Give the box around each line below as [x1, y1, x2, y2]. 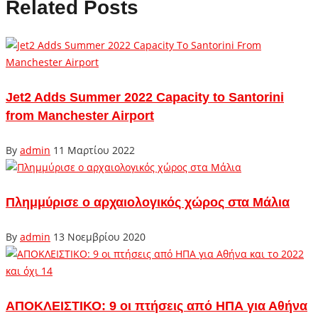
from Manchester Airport [6, 108, 154, 123]
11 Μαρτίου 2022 [53, 143, 135, 157]
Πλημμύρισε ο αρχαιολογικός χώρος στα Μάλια [6, 194, 290, 209]
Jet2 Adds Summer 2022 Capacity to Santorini [6, 89, 284, 104]
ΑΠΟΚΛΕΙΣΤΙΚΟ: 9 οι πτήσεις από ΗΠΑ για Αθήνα [6, 298, 307, 313]
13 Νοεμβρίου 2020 [53, 229, 146, 243]
